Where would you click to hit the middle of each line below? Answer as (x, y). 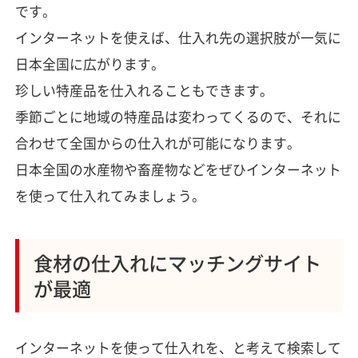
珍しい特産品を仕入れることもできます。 (144, 90)
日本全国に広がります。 (89, 64)
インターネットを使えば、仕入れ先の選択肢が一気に (178, 37)
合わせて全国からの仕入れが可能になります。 (157, 143)
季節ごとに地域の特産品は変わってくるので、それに (178, 116)
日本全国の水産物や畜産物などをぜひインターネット (178, 169)
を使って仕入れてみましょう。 (110, 195)
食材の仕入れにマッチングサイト (177, 263)
